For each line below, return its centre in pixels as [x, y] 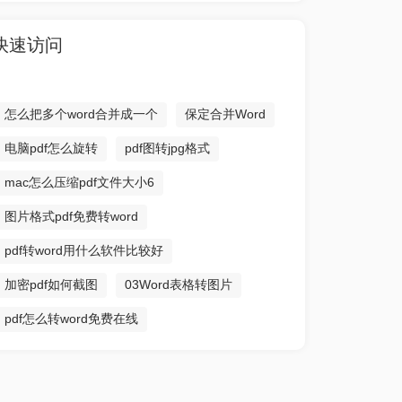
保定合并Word [225, 114]
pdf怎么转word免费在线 [71, 319]
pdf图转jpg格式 [167, 148]
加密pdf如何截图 [51, 284]
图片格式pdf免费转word [71, 216]
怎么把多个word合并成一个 [81, 114]
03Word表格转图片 [178, 284]
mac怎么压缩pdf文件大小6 [79, 182]
